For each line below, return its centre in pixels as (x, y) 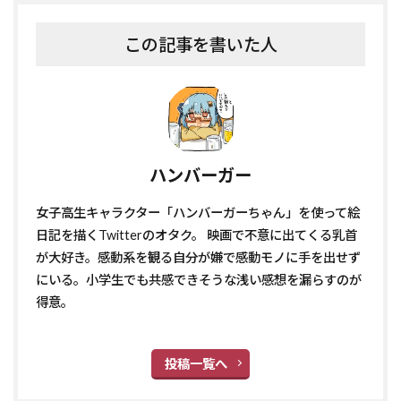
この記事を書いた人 (200, 44)
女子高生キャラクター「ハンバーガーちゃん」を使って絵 (198, 212)
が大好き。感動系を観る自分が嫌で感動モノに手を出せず (198, 257)
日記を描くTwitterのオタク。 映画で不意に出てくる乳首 (196, 235)
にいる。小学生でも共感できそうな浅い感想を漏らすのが (199, 279)
